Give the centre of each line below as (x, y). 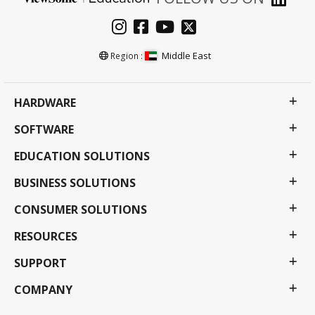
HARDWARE (45, 103)
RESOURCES (46, 236)
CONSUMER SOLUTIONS (81, 209)
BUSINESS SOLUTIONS (75, 182)
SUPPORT (40, 263)
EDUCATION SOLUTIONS (82, 156)
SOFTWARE (44, 130)
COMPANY (43, 289)
